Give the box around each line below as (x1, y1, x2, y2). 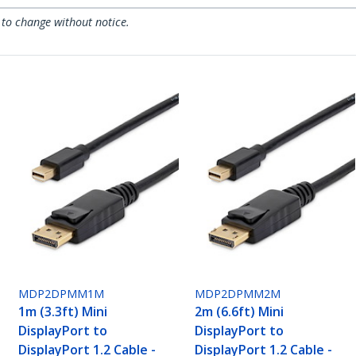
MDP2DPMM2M (195, 286, 281, 302)
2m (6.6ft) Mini (195, 303, 284, 321)
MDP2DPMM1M (18, 286, 105, 302)
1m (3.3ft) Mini (18, 303, 108, 321)
